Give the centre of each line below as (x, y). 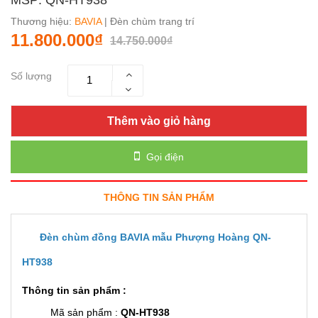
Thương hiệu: (43, 21)
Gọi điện (164, 157)
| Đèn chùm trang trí (148, 21)
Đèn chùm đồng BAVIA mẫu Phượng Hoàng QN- (155, 237)
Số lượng (31, 76)
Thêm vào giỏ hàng (159, 121)
